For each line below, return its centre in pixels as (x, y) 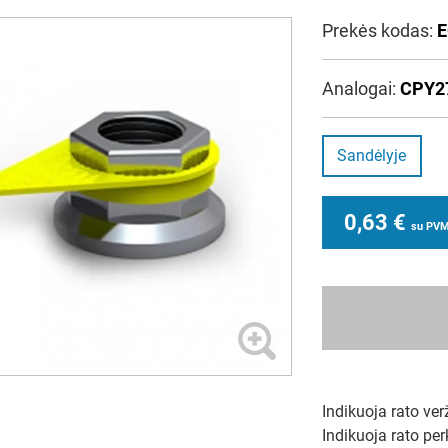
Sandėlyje (372, 155)
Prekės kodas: (379, 30)
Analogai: (360, 88)
